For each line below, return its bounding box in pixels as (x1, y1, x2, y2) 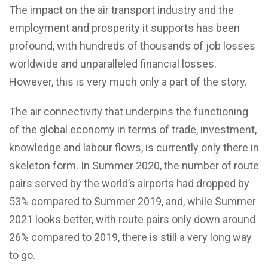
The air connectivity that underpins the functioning (9, 105, 248, 118)
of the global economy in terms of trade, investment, (9, 123, 257, 136)
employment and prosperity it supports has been (9, 21, 240, 34)
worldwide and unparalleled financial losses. (9, 57, 217, 70)
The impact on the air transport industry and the (9, 3, 234, 16)
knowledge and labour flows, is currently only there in (9, 141, 259, 154)
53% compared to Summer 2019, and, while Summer (9, 194, 256, 208)
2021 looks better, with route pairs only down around (9, 212, 255, 226)
